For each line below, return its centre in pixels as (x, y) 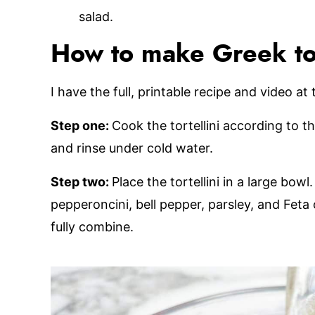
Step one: (81, 126)
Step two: (81, 182)
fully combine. (92, 227)
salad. (96, 17)
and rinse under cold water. (132, 148)
